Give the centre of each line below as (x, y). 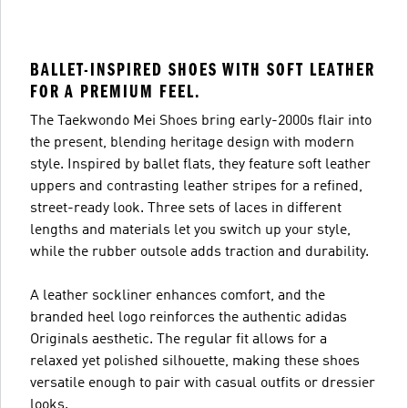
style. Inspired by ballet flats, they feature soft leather (200, 165)
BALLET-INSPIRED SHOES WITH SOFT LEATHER (203, 70)
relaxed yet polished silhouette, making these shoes (195, 362)
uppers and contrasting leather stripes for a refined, (196, 187)
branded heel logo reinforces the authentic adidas (189, 318)
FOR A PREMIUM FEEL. (115, 92)
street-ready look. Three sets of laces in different (186, 209)
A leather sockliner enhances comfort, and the (178, 296)
